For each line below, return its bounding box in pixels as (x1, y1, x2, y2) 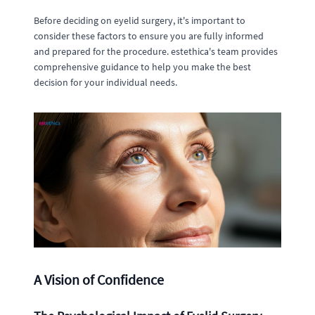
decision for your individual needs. (34, 76, 177, 89)
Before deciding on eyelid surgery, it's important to (34, 14, 245, 27)
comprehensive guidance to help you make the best (34, 60, 251, 73)
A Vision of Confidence (34, 270, 164, 288)
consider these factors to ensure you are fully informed (34, 30, 264, 42)
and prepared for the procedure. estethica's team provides (34, 45, 278, 58)
